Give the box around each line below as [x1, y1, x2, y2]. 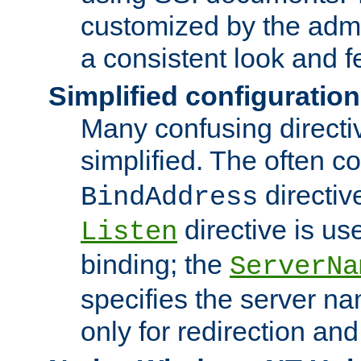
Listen [81, 216, 177, 247]
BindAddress [81, 181, 258, 213]
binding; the [81, 248, 230, 280]
